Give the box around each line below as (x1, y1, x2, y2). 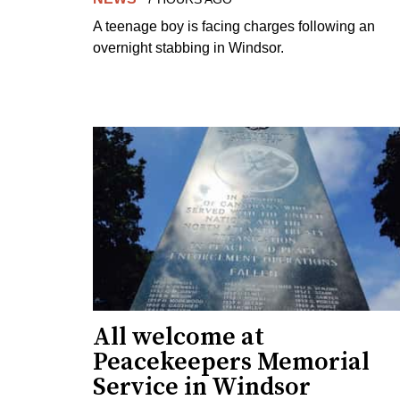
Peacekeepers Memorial (93, 346, 370, 378)
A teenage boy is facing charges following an (93, 18, 375, 34)
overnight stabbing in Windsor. (93, 39, 284, 55)
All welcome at (93, 321, 264, 353)
